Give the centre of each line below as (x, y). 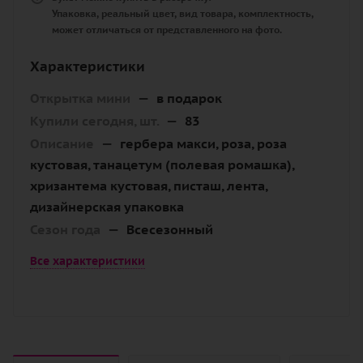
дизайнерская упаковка (107, 207)
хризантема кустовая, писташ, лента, (149, 186)
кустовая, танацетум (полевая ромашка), (162, 165)
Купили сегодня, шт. (96, 121)
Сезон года (67, 230)
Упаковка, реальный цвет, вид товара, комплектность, (183, 14)
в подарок (189, 98)
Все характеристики (88, 261)
